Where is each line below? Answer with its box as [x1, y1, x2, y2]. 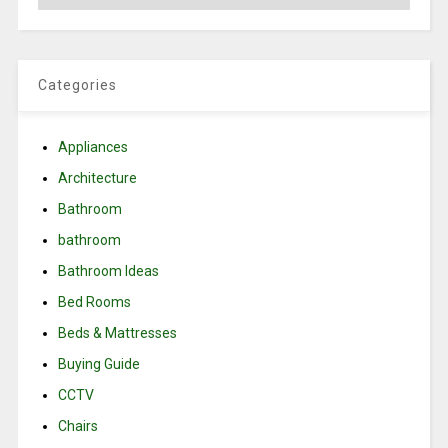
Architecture [57, 170, 137, 187]
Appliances [57, 139, 128, 156]
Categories [37, 77, 117, 94]
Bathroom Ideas [57, 263, 159, 280]
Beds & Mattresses [57, 325, 177, 342]
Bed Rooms [57, 294, 131, 311]
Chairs [57, 418, 98, 435]
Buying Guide [57, 356, 140, 373]
